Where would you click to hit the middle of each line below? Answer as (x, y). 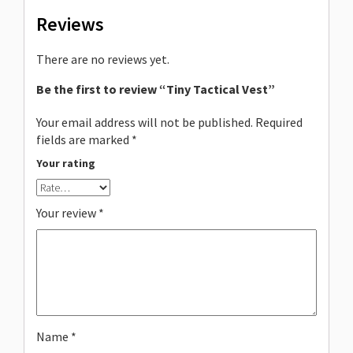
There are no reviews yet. (103, 59)
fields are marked (84, 140)
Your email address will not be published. (145, 123)
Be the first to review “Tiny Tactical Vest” (156, 89)
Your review (67, 213)
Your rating (66, 163)
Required (279, 123)
